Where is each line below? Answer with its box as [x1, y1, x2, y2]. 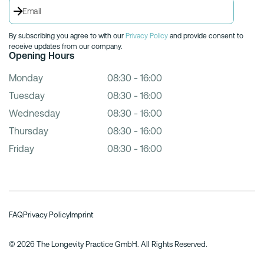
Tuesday [9, 90, 45, 102]
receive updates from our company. [9, 42, 122, 51]
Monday [9, 72, 43, 84]
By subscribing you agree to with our [9, 32, 126, 41]
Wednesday [9, 108, 60, 120]
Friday [9, 143, 34, 155]
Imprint [70, 210, 93, 220]
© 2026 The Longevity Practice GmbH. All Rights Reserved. [9, 240, 207, 249]
